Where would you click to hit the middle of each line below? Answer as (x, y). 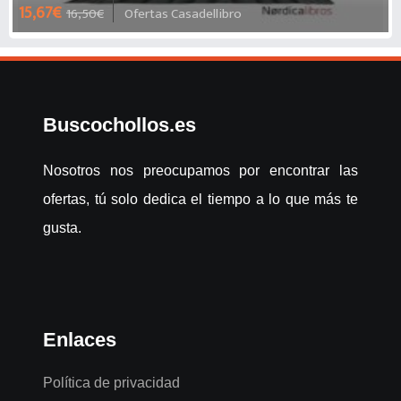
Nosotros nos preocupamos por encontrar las (200, 170)
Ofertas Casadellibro (183, 14)
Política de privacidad (111, 382)
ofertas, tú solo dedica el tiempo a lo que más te (200, 199)
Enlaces (80, 339)
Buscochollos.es (119, 124)
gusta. (62, 227)
